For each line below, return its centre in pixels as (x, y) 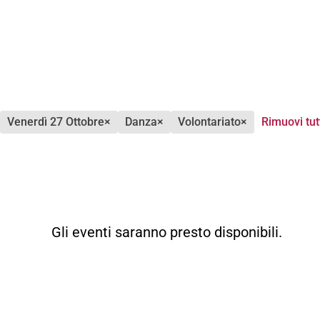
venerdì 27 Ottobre (59, 122)
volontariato (213, 122)
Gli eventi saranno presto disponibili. (167, 232)
